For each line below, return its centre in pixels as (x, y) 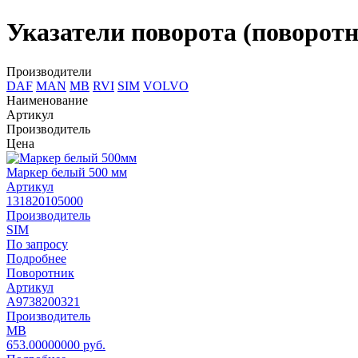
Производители (49, 71)
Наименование (47, 100)
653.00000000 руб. (56, 344)
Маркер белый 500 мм (67, 172)
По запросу (37, 244)
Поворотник (40, 272)
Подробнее (36, 258)
